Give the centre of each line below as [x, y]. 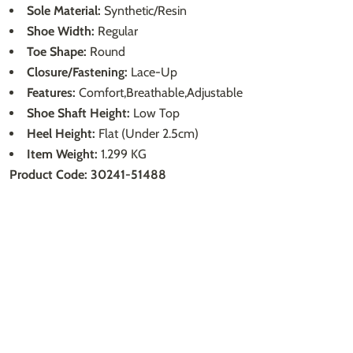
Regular [116, 31]
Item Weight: [62, 154]
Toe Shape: [57, 51]
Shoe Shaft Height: [78, 113]
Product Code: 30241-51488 [88, 174]
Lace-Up [152, 72]
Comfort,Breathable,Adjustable [159, 92]
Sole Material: [64, 10]
